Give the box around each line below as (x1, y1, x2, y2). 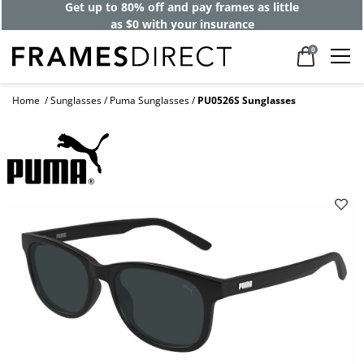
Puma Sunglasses (110, 93, 189, 108)
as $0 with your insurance (110, 15, 254, 32)
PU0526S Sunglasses (197, 93, 296, 108)
